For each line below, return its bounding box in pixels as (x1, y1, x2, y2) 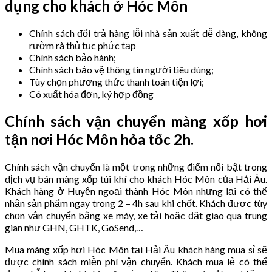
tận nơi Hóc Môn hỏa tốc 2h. (5, 130, 194, 148)
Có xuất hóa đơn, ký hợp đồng (29, 88, 154, 100)
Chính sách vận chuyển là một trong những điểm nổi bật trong (5, 160, 267, 172)
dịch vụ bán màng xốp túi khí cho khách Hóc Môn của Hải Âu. (5, 172, 267, 185)
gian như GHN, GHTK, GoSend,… (5, 221, 143, 233)
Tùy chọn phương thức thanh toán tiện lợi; (29, 76, 204, 88)
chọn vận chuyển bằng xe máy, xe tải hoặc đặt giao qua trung (5, 209, 267, 221)
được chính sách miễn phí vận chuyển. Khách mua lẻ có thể (5, 255, 267, 267)
